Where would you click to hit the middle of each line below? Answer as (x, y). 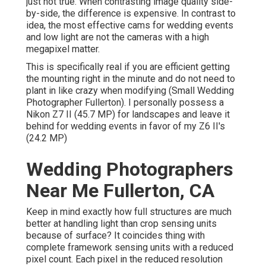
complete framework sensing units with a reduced (130, 248)
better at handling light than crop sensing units (121, 224)
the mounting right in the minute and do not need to (131, 79)
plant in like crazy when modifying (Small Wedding (130, 91)
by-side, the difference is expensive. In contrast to (131, 14)
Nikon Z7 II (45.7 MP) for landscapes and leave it (128, 115)
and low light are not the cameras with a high (118, 37)
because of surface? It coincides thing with (115, 236)
